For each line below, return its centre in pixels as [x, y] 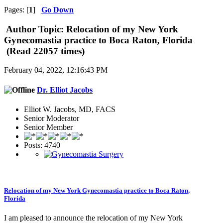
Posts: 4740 [42, 145]
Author [21, 29]
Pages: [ [16, 9]
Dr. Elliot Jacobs [65, 90]
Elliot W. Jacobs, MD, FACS [70, 109]
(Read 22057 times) [44, 51]
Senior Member [48, 127]
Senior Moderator [52, 118]
